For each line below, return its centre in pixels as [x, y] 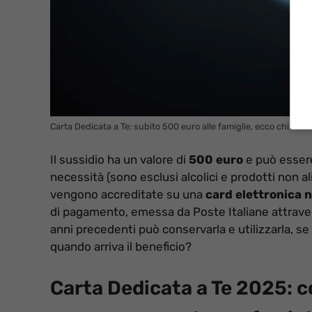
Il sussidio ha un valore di [119, 159]
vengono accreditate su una [128, 194]
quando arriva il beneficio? [121, 246]
